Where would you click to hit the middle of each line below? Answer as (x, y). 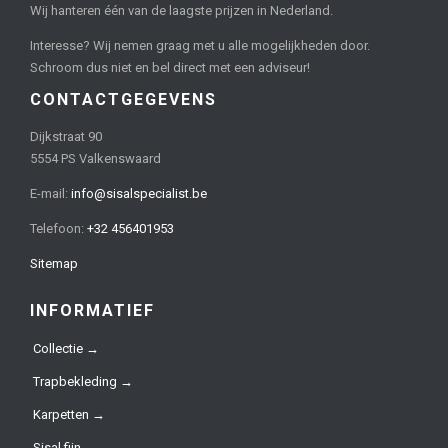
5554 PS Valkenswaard (95, 159)
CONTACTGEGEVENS (123, 100)
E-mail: (50, 194)
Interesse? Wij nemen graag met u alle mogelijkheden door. (200, 46)
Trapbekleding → (83, 382)
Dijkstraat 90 (66, 137)
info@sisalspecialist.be (139, 194)
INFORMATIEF (92, 311)
